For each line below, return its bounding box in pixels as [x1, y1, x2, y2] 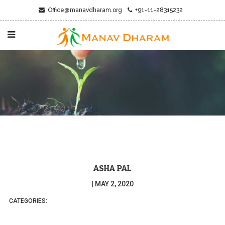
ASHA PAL [93, 163, 132, 174]
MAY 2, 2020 [95, 180, 134, 188]
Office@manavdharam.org [44, 7, 122, 14]
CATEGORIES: [9, 197, 47, 205]
